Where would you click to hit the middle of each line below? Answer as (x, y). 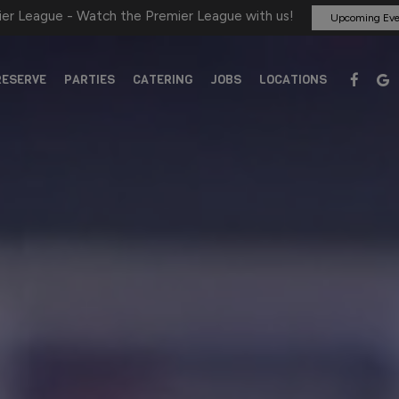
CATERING (163, 80)
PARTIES (90, 80)
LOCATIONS (293, 80)
